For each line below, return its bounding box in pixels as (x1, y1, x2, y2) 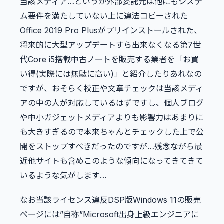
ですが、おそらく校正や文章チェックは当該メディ (20, 83, 203, 94)
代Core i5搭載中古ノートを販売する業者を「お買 (20, 54, 199, 65)
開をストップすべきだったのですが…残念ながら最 (20, 141, 202, 152)
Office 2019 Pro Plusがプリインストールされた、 (20, 25, 202, 36)
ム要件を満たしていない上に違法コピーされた (20, 11, 188, 21)
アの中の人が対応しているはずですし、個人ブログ (20, 98, 204, 108)
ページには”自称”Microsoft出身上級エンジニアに (20, 209, 199, 220)
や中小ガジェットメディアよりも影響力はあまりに (20, 112, 203, 123)
